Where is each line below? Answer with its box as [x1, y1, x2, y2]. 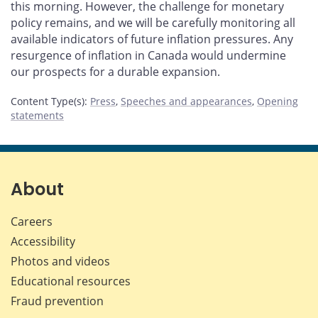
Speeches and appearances [121, 94, 252, 109]
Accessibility [11, 234, 75, 250]
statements [11, 109, 64, 123]
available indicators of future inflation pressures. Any [11, 31, 293, 47]
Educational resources [11, 273, 131, 290]
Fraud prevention [11, 293, 104, 309]
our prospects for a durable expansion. [11, 63, 220, 79]
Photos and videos [11, 253, 110, 270]
